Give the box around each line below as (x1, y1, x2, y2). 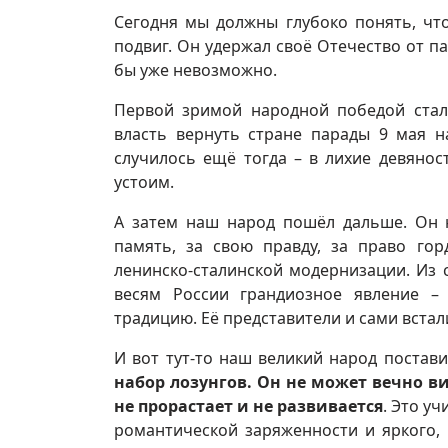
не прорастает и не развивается (114, 394, 383, 417)
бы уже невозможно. (114, 58, 277, 81)
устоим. (114, 170, 174, 193)
